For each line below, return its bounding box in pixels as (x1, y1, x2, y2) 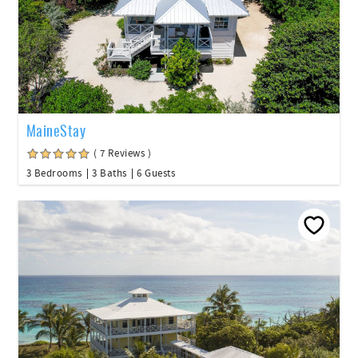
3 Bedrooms (26, 167, 82, 180)
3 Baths (92, 167, 127, 180)
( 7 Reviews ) (93, 147, 152, 160)
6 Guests (137, 167, 175, 180)
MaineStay (26, 120, 86, 141)
